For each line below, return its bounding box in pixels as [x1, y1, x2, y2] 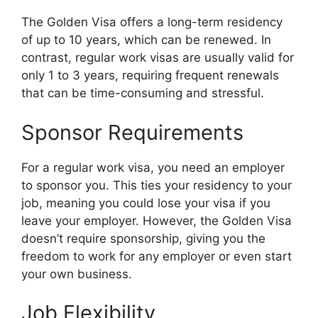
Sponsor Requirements [21, 119, 243, 145]
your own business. [21, 266, 132, 281]
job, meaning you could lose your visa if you [21, 195, 270, 210]
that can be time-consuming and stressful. [21, 86, 264, 100]
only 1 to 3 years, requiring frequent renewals [21, 68, 279, 82]
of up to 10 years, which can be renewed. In [21, 33, 271, 47]
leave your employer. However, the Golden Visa [21, 213, 292, 228]
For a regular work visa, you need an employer [21, 160, 285, 175]
